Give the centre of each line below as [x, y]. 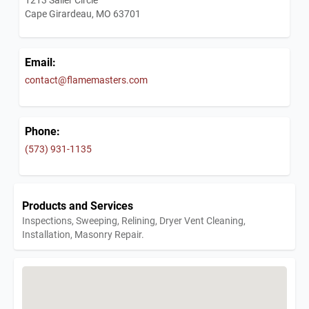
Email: [40, 62]
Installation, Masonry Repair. [83, 235]
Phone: [42, 131]
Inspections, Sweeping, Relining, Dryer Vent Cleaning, [134, 221]
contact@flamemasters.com [86, 80]
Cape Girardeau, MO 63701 [83, 14]
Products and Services [78, 206]
